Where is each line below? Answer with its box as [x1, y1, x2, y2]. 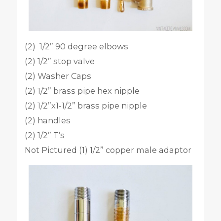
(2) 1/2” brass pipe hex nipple [24, 85, 140, 96]
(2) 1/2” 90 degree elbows [24, 41, 128, 51]
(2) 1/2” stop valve [24, 56, 95, 66]
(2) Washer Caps [24, 71, 91, 81]
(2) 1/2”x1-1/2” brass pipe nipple [24, 100, 147, 110]
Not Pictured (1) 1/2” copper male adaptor [24, 145, 191, 155]
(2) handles [24, 115, 71, 125]
